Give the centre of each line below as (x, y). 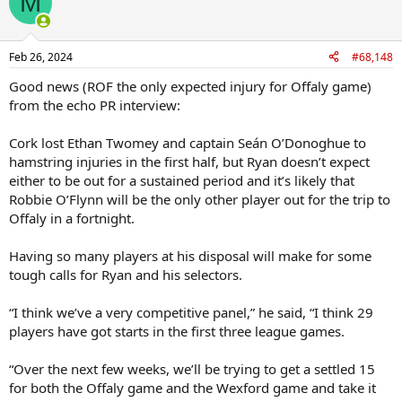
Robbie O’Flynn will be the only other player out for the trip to (200, 199)
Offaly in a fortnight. (72, 218)
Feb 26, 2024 (41, 57)
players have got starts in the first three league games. (177, 331)
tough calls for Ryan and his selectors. (126, 274)
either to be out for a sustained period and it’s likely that (182, 180)
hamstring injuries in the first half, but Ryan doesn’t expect (189, 161)
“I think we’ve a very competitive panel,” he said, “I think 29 (191, 312)
